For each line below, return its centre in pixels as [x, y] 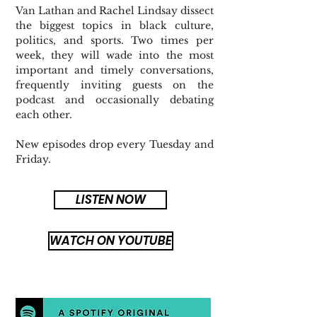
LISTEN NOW [110, 200]
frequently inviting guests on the [115, 85]
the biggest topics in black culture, [115, 25]
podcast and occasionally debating [115, 100]
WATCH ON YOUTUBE [111, 241]
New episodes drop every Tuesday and [115, 144]
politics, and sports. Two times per [115, 40]
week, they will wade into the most [115, 55]
